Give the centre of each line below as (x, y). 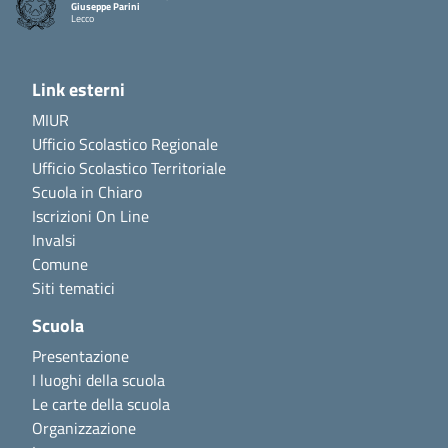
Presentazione (80, 356)
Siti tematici (73, 288)
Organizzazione (84, 428)
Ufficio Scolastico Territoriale (129, 168)
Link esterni (78, 89)
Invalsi (54, 240)
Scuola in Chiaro (87, 192)
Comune (60, 264)
